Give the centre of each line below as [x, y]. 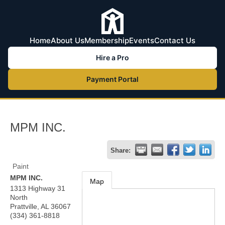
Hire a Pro [113, 58]
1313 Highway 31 [38, 188]
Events [142, 40]
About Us [68, 40]
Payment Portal [113, 79]
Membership [107, 40]
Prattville [24, 206]
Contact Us [175, 40]
